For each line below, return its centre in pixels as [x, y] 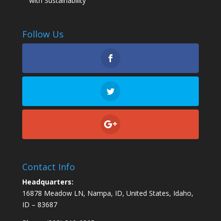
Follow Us [43, 34]
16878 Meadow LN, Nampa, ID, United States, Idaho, [108, 193]
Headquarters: [48, 182]
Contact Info [48, 167]
